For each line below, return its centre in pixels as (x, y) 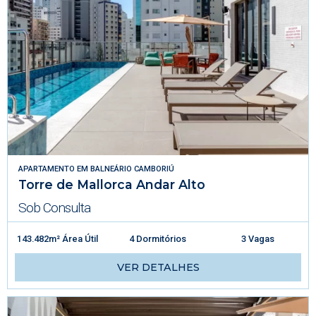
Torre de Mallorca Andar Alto (112, 185)
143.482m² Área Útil (58, 239)
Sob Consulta (54, 208)
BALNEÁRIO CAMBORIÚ (132, 169)
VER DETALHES (158, 268)
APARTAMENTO (47, 169)
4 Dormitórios (158, 239)
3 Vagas (258, 239)
